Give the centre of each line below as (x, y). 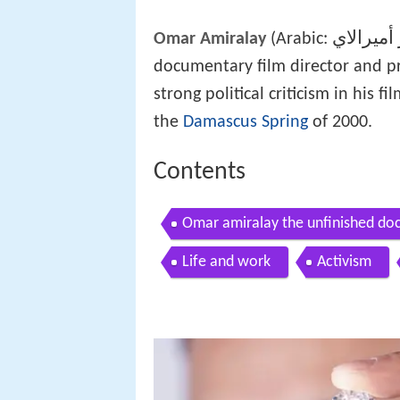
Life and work (226, 262)
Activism (344, 262)
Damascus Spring (246, 122)
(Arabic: (299, 39)
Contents (200, 172)
